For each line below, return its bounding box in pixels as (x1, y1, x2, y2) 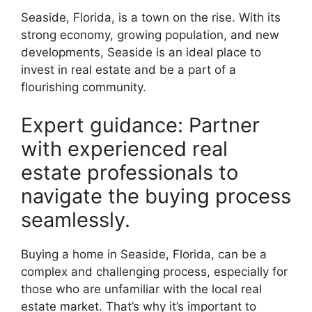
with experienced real (21, 136, 228, 162)
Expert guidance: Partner (21, 113, 260, 138)
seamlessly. (21, 208, 130, 233)
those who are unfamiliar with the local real (21, 282, 262, 297)
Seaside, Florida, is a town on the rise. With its (21, 10, 281, 24)
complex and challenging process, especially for (21, 265, 288, 279)
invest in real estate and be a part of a (21, 62, 236, 77)
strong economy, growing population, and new (21, 27, 279, 42)
